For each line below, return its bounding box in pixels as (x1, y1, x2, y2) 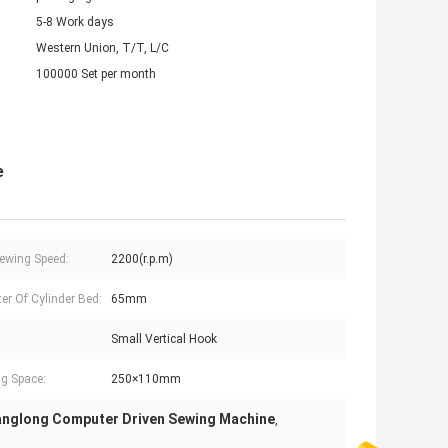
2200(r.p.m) (111, 252, 173, 267)
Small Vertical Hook (111, 332, 217, 347)
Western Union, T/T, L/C (36, 41, 169, 56)
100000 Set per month (36, 67, 156, 82)
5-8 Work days (36, 15, 114, 30)
